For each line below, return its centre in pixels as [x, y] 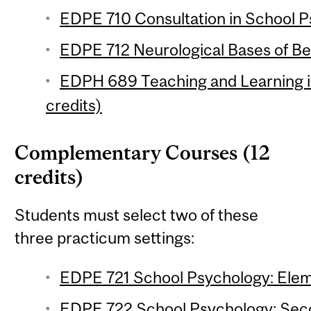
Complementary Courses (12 [143, 153]
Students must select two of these [137, 215]
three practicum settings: [105, 238]
